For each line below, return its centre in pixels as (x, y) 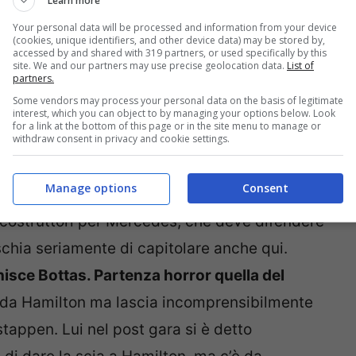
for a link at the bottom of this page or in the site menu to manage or (167, 126)
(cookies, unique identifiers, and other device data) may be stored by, (169, 40)
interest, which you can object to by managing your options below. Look (174, 113)
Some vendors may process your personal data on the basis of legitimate (178, 100)
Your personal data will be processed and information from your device (175, 27)
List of (300, 65)
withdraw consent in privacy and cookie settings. (121, 138)
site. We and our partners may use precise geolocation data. (150, 65)
